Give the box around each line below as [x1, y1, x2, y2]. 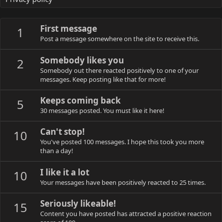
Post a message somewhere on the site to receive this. [40, 34, 199, 44]
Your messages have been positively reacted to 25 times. [40, 177, 206, 187]
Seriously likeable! [40, 197, 116, 209]
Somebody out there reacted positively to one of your [40, 65, 199, 75]
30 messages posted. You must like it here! [40, 106, 165, 115]
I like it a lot [40, 166, 89, 178]
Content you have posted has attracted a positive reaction [40, 209, 212, 218]
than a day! [40, 146, 73, 156]
